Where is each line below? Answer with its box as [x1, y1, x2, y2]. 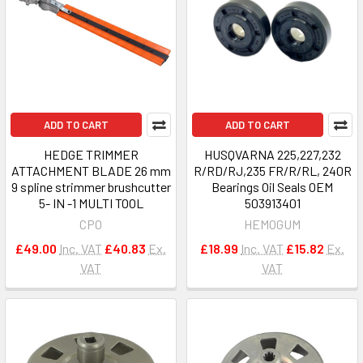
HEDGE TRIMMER [43, 147, 139, 162]
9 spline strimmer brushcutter [11, 179, 171, 194]
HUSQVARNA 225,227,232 [203, 147, 341, 162]
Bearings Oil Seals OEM [211, 179, 333, 194]
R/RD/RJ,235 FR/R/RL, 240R [193, 163, 352, 178]
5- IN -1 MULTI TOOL [38, 195, 143, 211]
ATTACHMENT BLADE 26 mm [11, 163, 171, 178]
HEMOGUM [244, 216, 301, 232]
